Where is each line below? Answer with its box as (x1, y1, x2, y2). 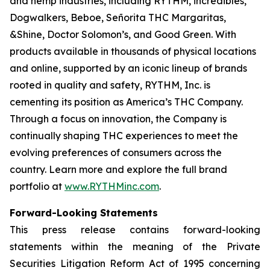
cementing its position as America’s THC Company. (10, 96, 243, 108)
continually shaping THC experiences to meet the (10, 130, 238, 142)
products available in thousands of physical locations (10, 45, 256, 57)
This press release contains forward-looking (10, 224, 260, 236)
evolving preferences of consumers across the (10, 146, 222, 159)
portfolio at (10, 180, 64, 192)
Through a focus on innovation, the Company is (10, 113, 227, 125)
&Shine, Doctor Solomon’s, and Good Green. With (10, 28, 236, 40)
